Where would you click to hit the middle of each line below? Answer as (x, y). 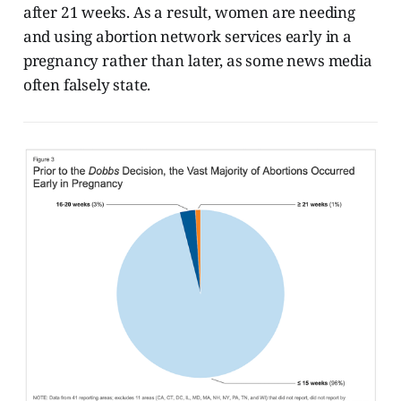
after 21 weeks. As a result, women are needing (189, 13)
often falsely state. (87, 85)
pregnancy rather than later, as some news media (197, 61)
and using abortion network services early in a (187, 37)
